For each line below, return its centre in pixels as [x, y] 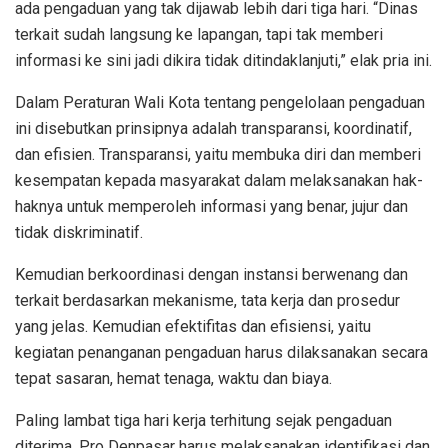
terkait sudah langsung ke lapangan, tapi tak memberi [199, 35]
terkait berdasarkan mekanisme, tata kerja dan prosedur [207, 301]
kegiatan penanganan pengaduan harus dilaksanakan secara [221, 353]
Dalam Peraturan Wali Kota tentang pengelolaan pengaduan [220, 103]
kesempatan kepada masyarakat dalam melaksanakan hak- [219, 181]
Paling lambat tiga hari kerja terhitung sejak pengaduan [203, 421]
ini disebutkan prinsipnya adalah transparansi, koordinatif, [213, 129]
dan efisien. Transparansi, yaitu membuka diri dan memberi [218, 155]
